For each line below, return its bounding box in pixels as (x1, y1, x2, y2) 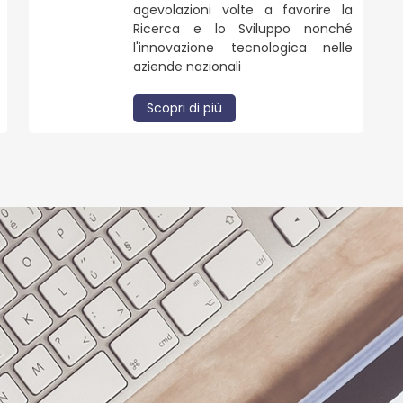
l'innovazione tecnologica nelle (133, 38, 353, 57)
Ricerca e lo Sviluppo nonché (133, 19, 353, 38)
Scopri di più (147, 98, 223, 117)
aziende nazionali (133, 57, 242, 76)
